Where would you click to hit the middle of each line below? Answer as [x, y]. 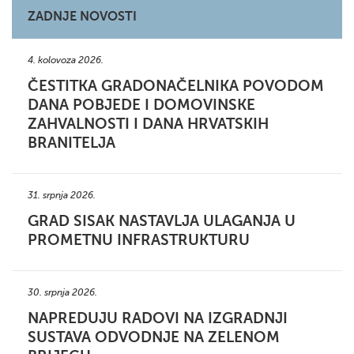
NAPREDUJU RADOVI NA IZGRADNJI [158, 318]
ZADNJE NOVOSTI [82, 17]
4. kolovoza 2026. [66, 60]
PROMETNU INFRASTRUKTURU [139, 240]
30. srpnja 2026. [62, 292]
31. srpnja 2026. [62, 195]
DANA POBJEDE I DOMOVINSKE [141, 105]
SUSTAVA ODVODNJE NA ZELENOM [154, 337]
